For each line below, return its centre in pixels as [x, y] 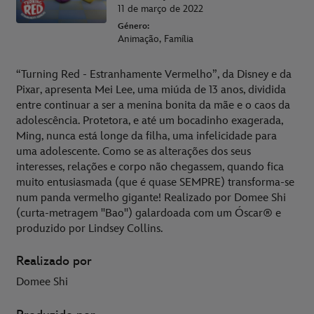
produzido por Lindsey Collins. [89, 228]
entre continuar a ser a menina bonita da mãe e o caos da [153, 105]
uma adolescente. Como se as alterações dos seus [134, 151]
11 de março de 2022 [161, 8]
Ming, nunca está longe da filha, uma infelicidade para [146, 136]
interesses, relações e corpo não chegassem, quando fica [150, 167]
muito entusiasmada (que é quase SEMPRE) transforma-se [155, 182]
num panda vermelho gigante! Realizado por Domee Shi [151, 198]
